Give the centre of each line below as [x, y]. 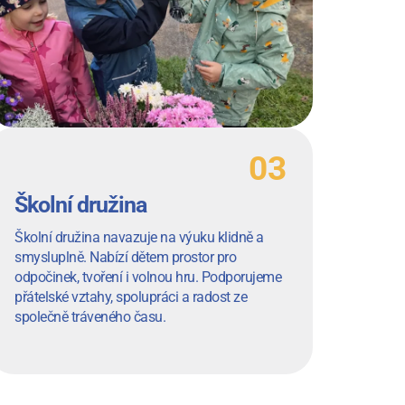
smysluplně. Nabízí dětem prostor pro [125, 258]
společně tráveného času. [90, 317]
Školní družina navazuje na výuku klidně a [139, 238]
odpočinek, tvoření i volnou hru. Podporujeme [148, 278]
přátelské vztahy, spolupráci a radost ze [131, 297]
